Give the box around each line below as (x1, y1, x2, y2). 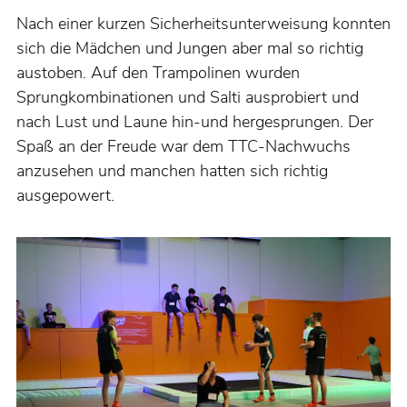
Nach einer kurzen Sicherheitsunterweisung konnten (16, 13, 391, 35)
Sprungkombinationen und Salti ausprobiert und (16, 86, 359, 109)
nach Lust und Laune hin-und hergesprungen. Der (16, 111, 373, 134)
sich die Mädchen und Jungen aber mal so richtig (16, 37, 363, 60)
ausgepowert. (16, 184, 114, 207)
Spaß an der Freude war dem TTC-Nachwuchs (16, 135, 351, 158)
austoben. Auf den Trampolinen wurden (16, 62, 300, 84)
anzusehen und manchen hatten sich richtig (16, 160, 328, 183)
